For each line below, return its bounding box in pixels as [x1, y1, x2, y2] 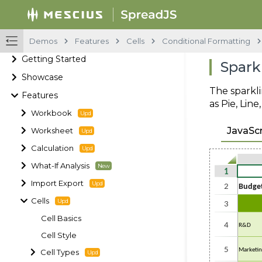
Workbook [31, 108, 73, 118]
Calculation [31, 143, 74, 153]
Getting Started [22, 53, 87, 64]
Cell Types [40, 247, 80, 257]
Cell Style [41, 230, 77, 240]
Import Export [31, 178, 84, 188]
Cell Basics [41, 213, 81, 223]
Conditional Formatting [162, 36, 250, 46]
